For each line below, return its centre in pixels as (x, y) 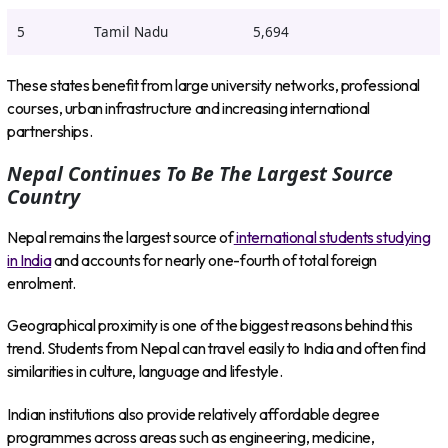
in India (29, 260)
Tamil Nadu (130, 31)
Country (44, 197)
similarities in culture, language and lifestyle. (145, 372)
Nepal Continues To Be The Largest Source (200, 174)
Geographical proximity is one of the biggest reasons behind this (210, 326)
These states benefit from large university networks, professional (214, 86)
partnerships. (50, 132)
